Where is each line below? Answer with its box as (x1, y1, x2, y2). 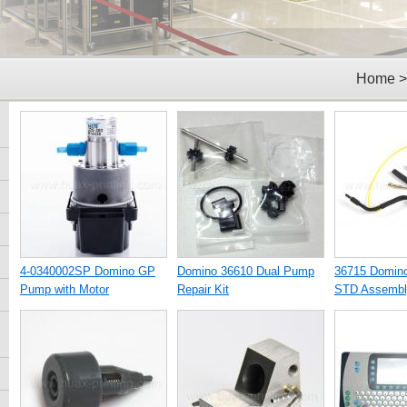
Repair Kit (177, 283, 229, 296)
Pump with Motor (20, 283, 109, 296)
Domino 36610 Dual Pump (177, 264, 314, 278)
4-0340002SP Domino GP (20, 264, 155, 278)
